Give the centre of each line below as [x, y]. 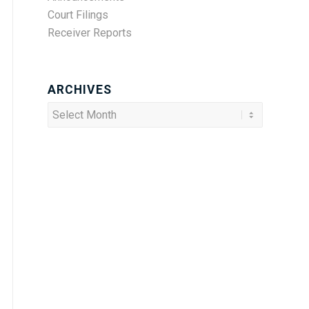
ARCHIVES [80, 90]
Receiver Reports [90, 33]
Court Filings [78, 15]
